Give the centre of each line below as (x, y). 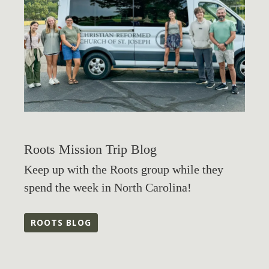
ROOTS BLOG (61, 223)
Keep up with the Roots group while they (124, 169)
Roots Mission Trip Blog (90, 149)
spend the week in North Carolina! (108, 187)
